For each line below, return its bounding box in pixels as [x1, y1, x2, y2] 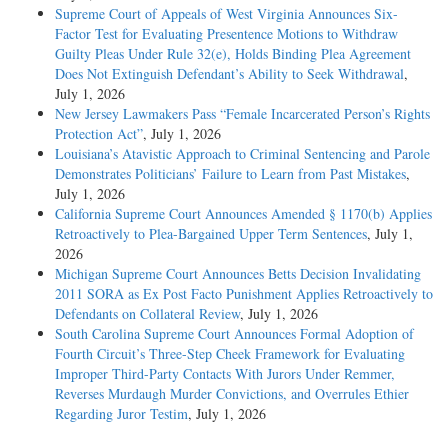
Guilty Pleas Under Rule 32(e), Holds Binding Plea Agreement [55, 43, 411, 63]
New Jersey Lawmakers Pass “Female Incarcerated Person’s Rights [55, 103, 430, 123]
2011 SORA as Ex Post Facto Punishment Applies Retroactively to [55, 283, 433, 303]
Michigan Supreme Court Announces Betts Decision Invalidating [55, 263, 421, 283]
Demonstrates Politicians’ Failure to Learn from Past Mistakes [55, 163, 406, 183]
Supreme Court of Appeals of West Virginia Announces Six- [55, 3, 398, 23]
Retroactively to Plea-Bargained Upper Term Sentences [55, 223, 367, 243]
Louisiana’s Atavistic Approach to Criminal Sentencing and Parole [55, 143, 430, 163]
